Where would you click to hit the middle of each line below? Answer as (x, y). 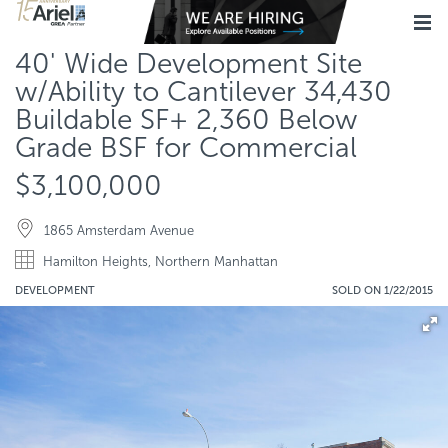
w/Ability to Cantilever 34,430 (203, 91)
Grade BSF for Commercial (186, 147)
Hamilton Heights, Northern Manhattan (160, 261)
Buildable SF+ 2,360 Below (186, 119)
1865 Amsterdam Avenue (119, 230)
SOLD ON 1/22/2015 (382, 290)
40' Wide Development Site (188, 63)
